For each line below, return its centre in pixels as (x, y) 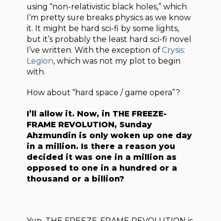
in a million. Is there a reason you (101, 146)
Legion (40, 61)
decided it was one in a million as (102, 157)
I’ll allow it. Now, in (70, 113)
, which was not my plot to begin (117, 61)
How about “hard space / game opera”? (104, 93)
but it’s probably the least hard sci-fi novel (109, 39)
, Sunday (133, 124)
